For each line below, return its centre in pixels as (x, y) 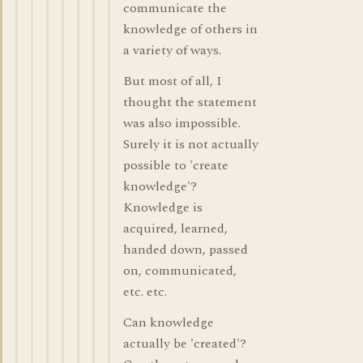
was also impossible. (182, 123)
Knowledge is (163, 207)
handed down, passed (186, 250)
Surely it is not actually (191, 144)
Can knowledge (169, 322)
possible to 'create (176, 165)
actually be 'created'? (185, 344)
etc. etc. (145, 292)
